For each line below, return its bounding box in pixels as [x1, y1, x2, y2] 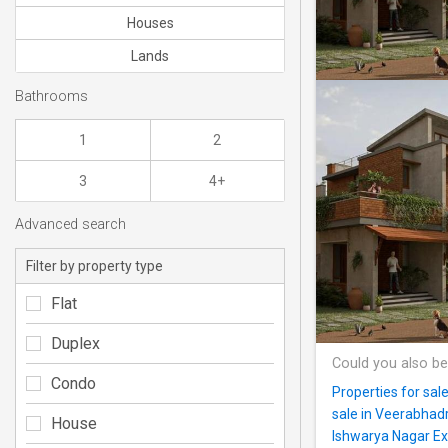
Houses [126, 15, 174, 32]
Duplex [51, 333, 100, 353]
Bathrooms [15, 87, 88, 105]
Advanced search [15, 216, 126, 234]
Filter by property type [26, 257, 163, 274]
